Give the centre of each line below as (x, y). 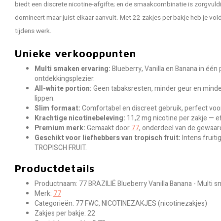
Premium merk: (60, 128)
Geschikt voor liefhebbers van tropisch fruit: (108, 138)
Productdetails (55, 168)
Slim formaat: (57, 108)
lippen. (45, 98)
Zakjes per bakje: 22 (65, 213)
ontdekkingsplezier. (65, 79)
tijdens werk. (33, 31)
